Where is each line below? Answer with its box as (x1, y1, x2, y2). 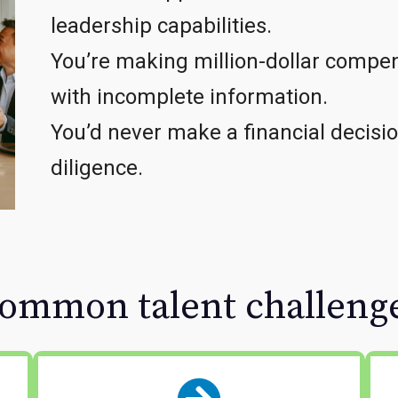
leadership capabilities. (50, 12, 272, 38)
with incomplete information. (50, 84, 328, 109)
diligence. (50, 155, 143, 180)
